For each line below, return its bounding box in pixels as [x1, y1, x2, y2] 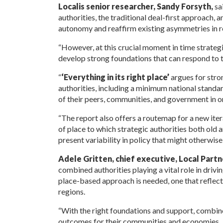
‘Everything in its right [61, 72, 145, 82]
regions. [58, 186, 86, 196]
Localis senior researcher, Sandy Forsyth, [58, 1, 215, 11]
